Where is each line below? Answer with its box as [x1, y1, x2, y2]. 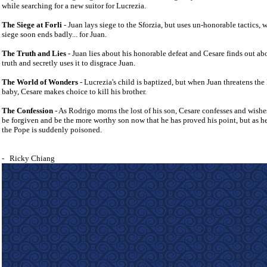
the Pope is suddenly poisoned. [2, 125, 102, 134]
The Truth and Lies [2, 49, 66, 58]
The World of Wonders [2, 77, 78, 86]
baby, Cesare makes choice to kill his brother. [2, 87, 147, 96]
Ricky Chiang [10, 154, 55, 163]
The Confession [2, 106, 53, 115]
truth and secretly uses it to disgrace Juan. [2, 58, 135, 67]
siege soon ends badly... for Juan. [2, 30, 107, 39]
